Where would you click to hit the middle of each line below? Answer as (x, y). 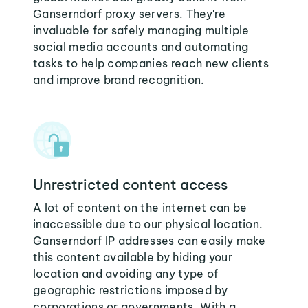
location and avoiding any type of (126, 274)
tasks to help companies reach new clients (151, 63)
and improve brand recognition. (119, 80)
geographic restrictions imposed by (130, 290)
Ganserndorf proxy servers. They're (129, 14)
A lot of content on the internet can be (140, 208)
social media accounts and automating (141, 47)
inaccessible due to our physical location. (148, 224)
